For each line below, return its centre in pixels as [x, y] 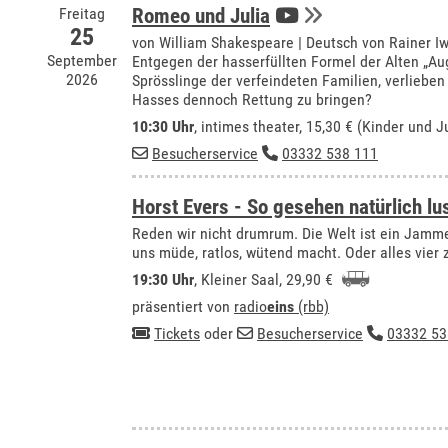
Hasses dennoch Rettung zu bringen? [252, 99]
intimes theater [250, 126]
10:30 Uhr [163, 126]
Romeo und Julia [201, 16]
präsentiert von [183, 306]
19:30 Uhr [163, 279]
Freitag [82, 13]
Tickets [177, 333]
